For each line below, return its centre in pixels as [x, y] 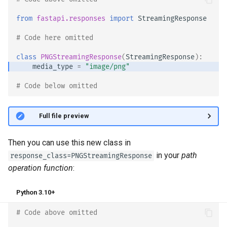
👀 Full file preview [59, 116]
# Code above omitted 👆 [63, 213]
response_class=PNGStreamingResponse [81, 156]
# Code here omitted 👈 [61, 38]
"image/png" [107, 67]
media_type [53, 67]
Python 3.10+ [36, 192]
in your [168, 155]
